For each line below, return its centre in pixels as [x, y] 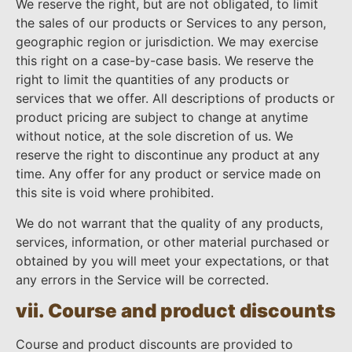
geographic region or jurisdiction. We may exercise [167, 42]
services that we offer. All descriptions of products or [175, 99]
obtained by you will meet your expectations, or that [172, 260]
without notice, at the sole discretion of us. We [154, 136]
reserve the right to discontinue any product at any [168, 155]
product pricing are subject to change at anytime [162, 117]
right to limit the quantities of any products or [152, 80]
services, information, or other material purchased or [172, 242]
